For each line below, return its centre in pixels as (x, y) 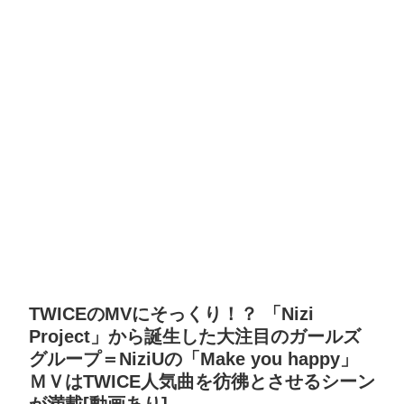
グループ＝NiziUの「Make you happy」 (193, 359)
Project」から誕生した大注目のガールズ (195, 337)
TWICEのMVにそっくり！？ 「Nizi (171, 314)
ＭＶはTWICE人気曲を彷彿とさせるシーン (202, 382)
